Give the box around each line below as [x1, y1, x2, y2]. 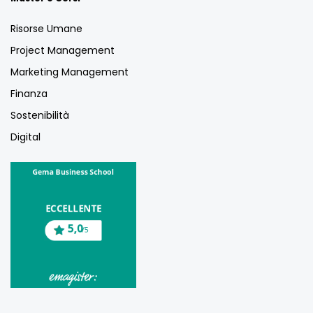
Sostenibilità [10, 108, 69, 122]
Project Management [10, 43, 115, 57]
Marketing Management [10, 64, 129, 79]
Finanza [10, 86, 48, 101]
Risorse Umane [10, 21, 82, 36]
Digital [10, 129, 41, 144]
